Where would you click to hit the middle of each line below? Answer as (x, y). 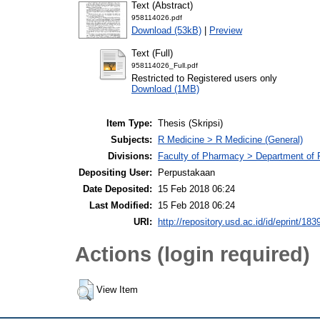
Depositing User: (115, 173)
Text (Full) (152, 53)
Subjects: (131, 140)
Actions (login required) (192, 254)
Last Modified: (121, 206)
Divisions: (130, 156)
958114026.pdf (157, 17)
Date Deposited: (117, 189)
